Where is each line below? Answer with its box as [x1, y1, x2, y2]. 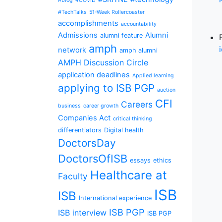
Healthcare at [90, 168, 167, 182]
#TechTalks [58, 9, 87, 15]
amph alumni [119, 47, 158, 54]
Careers [121, 99, 153, 110]
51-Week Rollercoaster [89, 9, 145, 15]
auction [157, 87, 175, 93]
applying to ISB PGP [58, 82, 155, 94]
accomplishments [58, 19, 118, 28]
